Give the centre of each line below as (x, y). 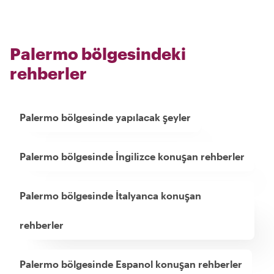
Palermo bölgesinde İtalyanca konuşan (110, 195)
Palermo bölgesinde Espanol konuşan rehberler (131, 264)
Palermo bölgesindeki (98, 53)
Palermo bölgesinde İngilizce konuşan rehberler (132, 156)
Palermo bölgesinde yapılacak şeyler (105, 117)
